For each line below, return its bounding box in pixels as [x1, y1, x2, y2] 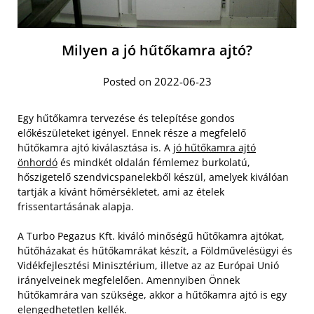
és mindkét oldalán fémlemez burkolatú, [57, 155, 250, 169]
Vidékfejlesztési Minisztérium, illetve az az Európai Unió [18, 258, 279, 272]
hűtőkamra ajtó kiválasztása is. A [18, 140, 173, 154]
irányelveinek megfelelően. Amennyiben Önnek [18, 273, 240, 287]
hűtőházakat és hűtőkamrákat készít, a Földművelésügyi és [18, 243, 292, 257]
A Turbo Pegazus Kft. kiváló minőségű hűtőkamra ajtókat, [18, 228, 285, 243]
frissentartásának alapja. [18, 199, 134, 213]
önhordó [18, 155, 57, 169]
